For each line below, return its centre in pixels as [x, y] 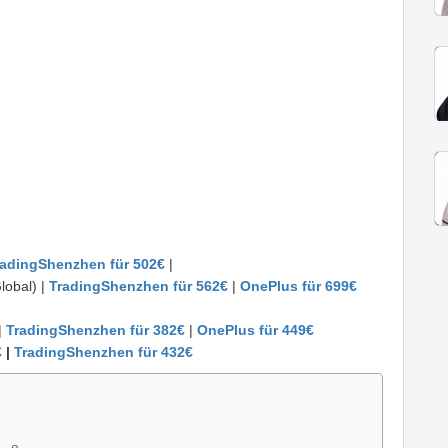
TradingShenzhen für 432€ [103, 352]
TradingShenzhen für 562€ [138, 286]
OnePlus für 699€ [298, 286]
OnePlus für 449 [251, 330]
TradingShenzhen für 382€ [95, 330]
